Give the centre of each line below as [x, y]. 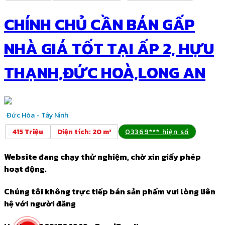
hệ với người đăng [40, 204]
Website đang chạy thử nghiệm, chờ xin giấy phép [102, 157]
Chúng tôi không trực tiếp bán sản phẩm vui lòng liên [110, 192]
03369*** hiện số [157, 132]
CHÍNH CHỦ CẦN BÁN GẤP [99, 24]
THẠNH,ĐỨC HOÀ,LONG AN [105, 73]
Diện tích [73, 132]
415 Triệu [28, 132]
